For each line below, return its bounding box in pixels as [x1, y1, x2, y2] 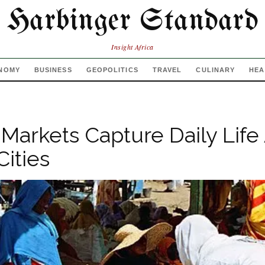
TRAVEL [152, 66, 182, 73]
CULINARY [196, 66, 235, 73]
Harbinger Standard [7, 5, 258, 37]
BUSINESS [34, 66, 72, 73]
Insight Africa [111, 42, 154, 51]
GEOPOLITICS [86, 66, 138, 73]
